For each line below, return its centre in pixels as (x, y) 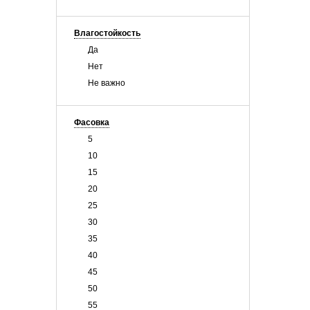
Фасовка (92, 122)
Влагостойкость (107, 33)
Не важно (107, 83)
